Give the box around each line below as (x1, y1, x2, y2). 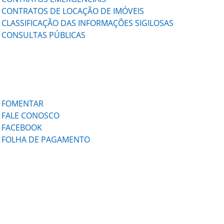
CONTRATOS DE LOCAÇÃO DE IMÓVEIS (1, 5, 144, 16)
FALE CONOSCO (1, 110, 60, 121)
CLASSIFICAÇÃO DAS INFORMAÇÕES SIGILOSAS (1, 17, 176, 28)
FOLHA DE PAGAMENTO (1, 134, 90, 145)
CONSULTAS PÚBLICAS (1, 29, 86, 40)
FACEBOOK (1, 122, 42, 133)
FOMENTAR (1, 98, 44, 109)
